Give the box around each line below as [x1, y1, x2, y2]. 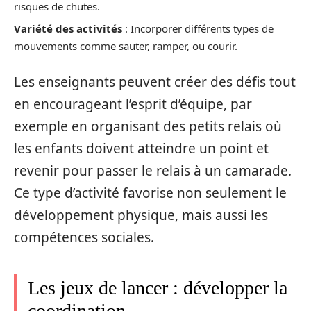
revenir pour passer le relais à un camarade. [14, 161, 292, 180]
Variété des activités [14, 22, 122, 36]
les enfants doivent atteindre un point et [14, 139, 269, 158]
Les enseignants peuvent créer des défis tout [14, 72, 296, 91]
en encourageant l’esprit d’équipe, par [14, 94, 252, 113]
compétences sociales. [14, 228, 154, 246]
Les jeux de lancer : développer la [28, 276, 287, 299]
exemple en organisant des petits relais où [14, 117, 282, 135]
